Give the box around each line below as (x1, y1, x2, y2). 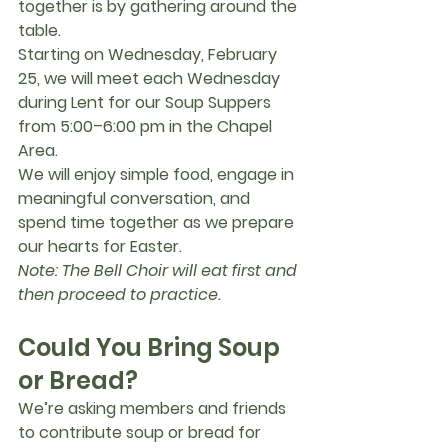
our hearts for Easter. (18, 235, 182, 258)
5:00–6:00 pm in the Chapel (60, 115, 276, 138)
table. (18, 19, 61, 42)
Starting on (18, 43, 108, 66)
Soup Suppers (165, 91, 271, 114)
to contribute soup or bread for (18, 421, 265, 444)
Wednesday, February (108, 43, 281, 66)
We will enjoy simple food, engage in (18, 163, 298, 186)
